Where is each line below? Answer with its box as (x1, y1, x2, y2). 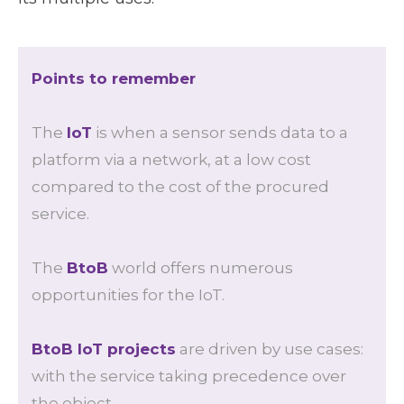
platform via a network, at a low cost (32, 150, 311, 169)
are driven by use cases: (176, 339, 363, 358)
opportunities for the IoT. (32, 285, 225, 304)
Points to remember (32, 69, 196, 87)
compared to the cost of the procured (32, 177, 329, 196)
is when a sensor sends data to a (92, 123, 348, 142)
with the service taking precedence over (32, 366, 346, 385)
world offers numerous (108, 258, 293, 277)
